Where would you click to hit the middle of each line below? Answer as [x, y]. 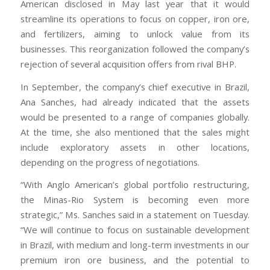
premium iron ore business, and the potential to [135, 260]
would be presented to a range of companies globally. [135, 117]
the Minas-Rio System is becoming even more [135, 200]
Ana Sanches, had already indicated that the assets [135, 102]
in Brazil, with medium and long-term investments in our [135, 245]
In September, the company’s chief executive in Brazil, [135, 86]
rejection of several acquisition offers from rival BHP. [128, 64]
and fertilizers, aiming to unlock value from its [135, 33]
